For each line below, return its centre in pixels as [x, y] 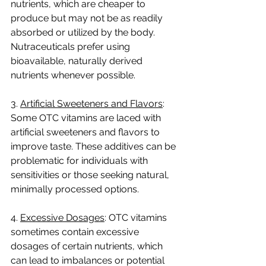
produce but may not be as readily [88, 18]
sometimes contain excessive [76, 232]
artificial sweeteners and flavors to [86, 132]
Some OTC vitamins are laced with [87, 118]
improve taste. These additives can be [94, 146]
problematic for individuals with [80, 161]
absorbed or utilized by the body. [84, 32]
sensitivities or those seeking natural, [91, 175]
